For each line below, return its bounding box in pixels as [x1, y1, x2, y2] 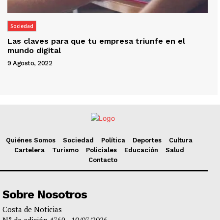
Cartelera [14, 146, 45, 154]
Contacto [88, 156, 117, 164]
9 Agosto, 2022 [7, 59, 52, 67]
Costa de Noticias [2, 204, 62, 215]
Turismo [52, 146, 79, 154]
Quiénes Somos [5, 137, 55, 144]
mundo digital [7, 46, 61, 55]
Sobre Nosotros [2, 188, 87, 202]
